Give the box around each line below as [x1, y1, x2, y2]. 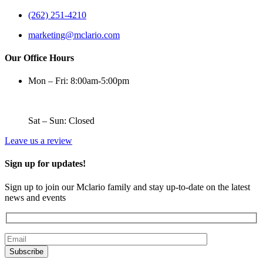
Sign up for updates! [5, 159, 86, 169]
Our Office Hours [5, 52, 74, 63]
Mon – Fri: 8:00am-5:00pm [28, 76, 129, 86]
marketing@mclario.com [28, 29, 120, 40]
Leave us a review [5, 136, 72, 146]
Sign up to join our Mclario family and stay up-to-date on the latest [5, 181, 250, 192]
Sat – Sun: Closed [28, 116, 95, 126]
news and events [5, 192, 66, 203]
